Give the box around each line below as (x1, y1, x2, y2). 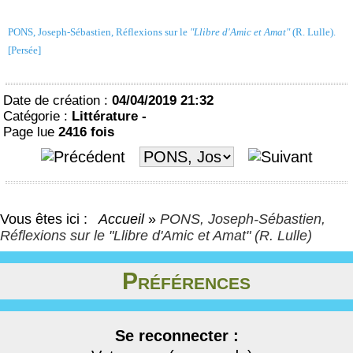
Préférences (121, 268, 251, 294)
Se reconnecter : (114, 327, 239, 344)
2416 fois (58, 124, 114, 139)
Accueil (95, 211, 148, 227)
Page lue (3, 124, 58, 139)
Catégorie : (3, 109, 72, 124)
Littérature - (72, 109, 147, 124)
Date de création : (3, 93, 112, 108)
